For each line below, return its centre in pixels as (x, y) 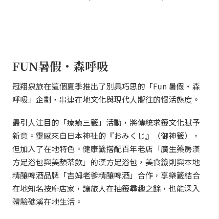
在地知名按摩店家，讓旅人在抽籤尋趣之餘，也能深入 (106, 188)
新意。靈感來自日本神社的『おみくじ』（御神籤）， (106, 135)
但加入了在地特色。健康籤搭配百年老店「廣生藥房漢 (106, 149)
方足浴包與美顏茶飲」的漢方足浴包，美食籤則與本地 (106, 162)
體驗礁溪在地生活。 (47, 201)
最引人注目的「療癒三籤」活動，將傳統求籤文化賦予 (106, 122)
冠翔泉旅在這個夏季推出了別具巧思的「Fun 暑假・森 (106, 86)
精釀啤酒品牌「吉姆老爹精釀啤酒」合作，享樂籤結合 (106, 175)
